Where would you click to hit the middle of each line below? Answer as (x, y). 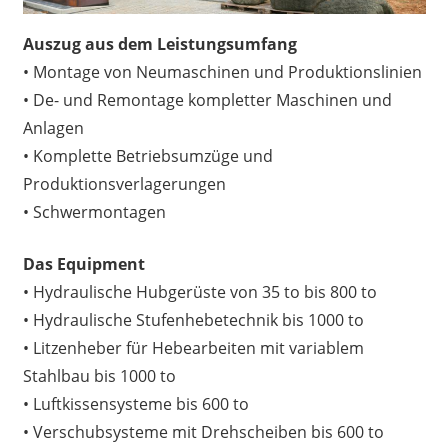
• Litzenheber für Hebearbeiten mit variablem (193, 348)
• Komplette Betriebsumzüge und (147, 156)
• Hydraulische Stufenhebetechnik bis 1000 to (193, 320)
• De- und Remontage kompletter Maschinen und (207, 100)
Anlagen (53, 128)
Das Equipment (83, 264)
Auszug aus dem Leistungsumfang (159, 44)
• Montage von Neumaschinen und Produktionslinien (222, 72)
